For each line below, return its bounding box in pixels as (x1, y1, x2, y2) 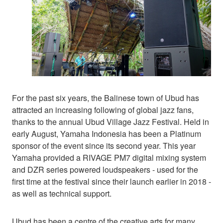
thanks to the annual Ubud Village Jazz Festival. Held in (12, 115, 209, 127)
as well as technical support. (12, 187, 111, 199)
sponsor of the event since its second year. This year (12, 139, 196, 151)
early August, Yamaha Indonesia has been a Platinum (12, 127, 201, 139)
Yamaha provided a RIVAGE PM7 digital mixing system (12, 151, 206, 163)
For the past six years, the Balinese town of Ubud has (12, 92, 199, 104)
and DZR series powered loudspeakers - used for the (12, 163, 198, 175)
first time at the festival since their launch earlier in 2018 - (12, 175, 211, 187)
